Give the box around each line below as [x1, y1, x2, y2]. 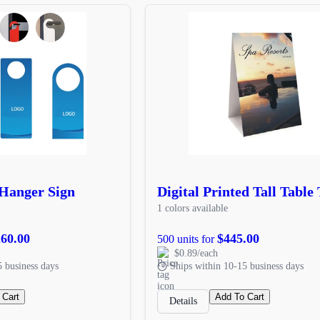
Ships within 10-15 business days [169, 260, 304, 271]
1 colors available [156, 202, 228, 214]
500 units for [156, 232, 217, 245]
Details [169, 295, 197, 306]
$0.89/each [174, 247, 218, 259]
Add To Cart [214, 291, 264, 302]
